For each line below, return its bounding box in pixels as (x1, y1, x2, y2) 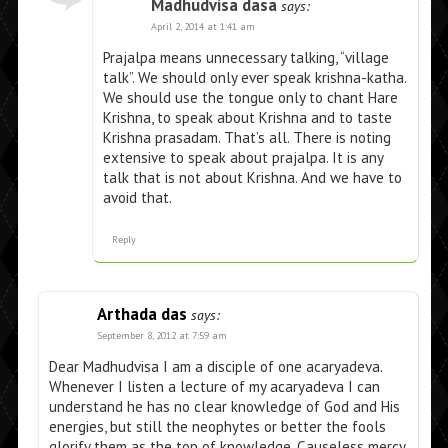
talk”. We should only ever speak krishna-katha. (102, 68, 406, 88)
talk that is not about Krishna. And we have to (102, 168, 402, 188)
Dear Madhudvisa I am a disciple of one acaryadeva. (48, 357, 382, 377)
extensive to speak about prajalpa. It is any (102, 148, 383, 168)
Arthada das (96, 303, 187, 326)
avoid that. (102, 188, 172, 208)
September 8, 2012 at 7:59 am (96, 329, 227, 343)
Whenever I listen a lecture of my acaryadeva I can (48, 377, 380, 397)
